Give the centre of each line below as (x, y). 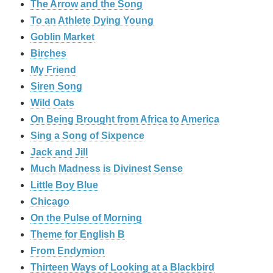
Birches (48, 53)
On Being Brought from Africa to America (125, 119)
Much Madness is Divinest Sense (107, 168)
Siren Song (56, 86)
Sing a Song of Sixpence (87, 135)
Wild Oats (52, 102)
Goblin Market (62, 37)
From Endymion (68, 250)
